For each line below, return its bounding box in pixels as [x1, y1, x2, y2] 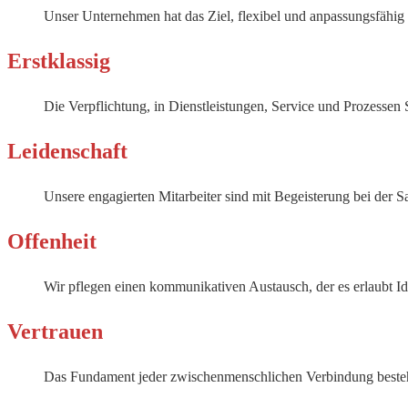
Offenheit [7, 229, 97, 253]
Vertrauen [7, 320, 103, 343]
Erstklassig [7, 49, 110, 73]
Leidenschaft [7, 139, 127, 163]
